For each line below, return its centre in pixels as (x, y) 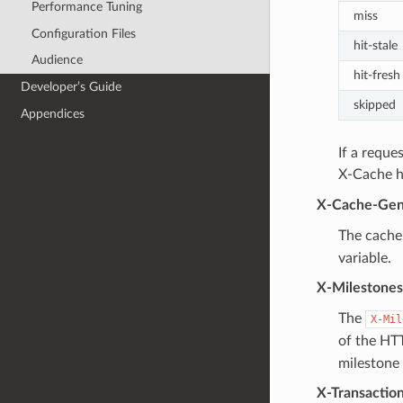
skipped (374, 104)
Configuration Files (83, 33)
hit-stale (375, 45)
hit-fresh (376, 75)
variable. (364, 258)
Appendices (53, 113)
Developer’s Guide (72, 86)
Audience (57, 60)
